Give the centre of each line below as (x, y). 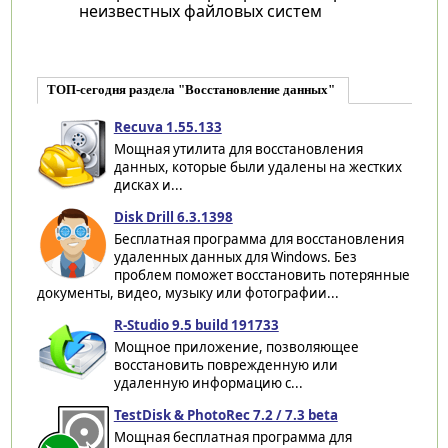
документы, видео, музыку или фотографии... (187, 292)
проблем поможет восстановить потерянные (261, 274)
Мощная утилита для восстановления (238, 148)
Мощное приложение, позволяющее (236, 346)
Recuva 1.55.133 (167, 126)
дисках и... (148, 184)
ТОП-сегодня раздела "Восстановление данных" (190, 89)
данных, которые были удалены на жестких (257, 166)
